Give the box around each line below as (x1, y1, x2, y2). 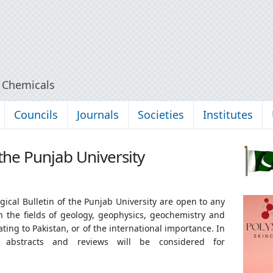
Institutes (203, 107, 253, 122)
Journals (77, 107, 119, 122)
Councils (14, 107, 58, 122)
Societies (138, 107, 184, 122)
